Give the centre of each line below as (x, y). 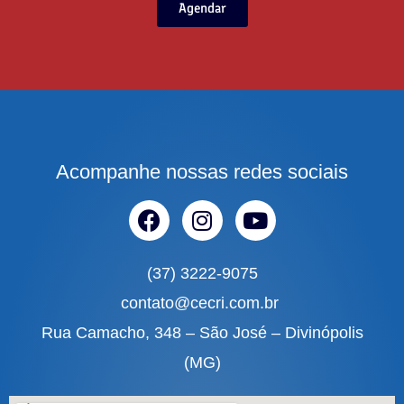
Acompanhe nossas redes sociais (202, 171)
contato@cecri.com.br (202, 303)
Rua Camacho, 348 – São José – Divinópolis (202, 332)
